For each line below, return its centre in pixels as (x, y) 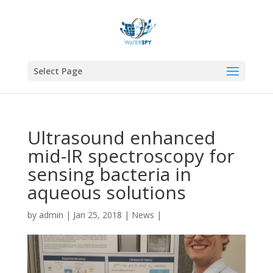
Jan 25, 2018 (97, 215)
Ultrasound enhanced (121, 137)
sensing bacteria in (109, 174)
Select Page (58, 71)
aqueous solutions (106, 192)
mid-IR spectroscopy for (131, 156)
